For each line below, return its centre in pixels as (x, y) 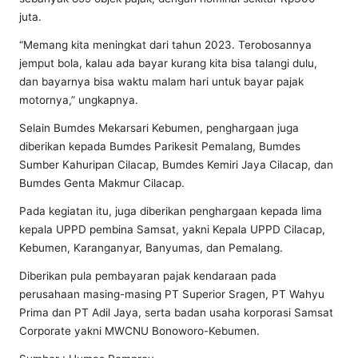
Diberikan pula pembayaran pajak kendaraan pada (148, 275)
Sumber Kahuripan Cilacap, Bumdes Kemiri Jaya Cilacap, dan (176, 164)
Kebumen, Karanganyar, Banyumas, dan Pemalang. (151, 247)
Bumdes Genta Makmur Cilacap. (102, 183)
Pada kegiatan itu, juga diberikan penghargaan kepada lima (171, 211)
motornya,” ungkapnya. (79, 99)
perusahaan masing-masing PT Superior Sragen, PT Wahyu (172, 294)
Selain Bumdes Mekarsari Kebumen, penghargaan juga (159, 127)
